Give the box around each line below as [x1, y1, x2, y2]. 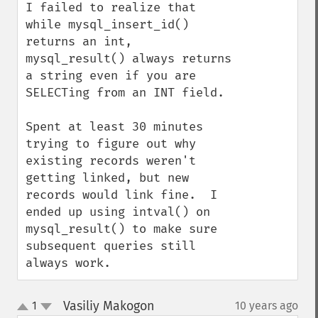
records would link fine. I [26, 187, 217, 202]
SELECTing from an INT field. [26, 85, 224, 100]
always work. [26, 256, 111, 270]
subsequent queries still [26, 238, 196, 253]
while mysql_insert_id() [26, 17, 189, 32]
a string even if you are [26, 68, 196, 83]
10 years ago [235, 299, 298, 312]
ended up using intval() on [26, 204, 210, 219]
